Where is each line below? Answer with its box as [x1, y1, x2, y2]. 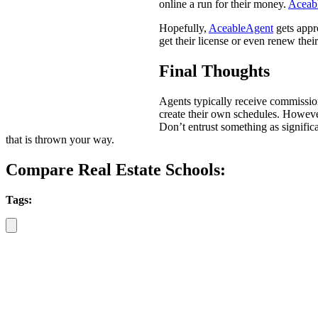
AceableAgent [209, 22, 273, 35]
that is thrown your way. [6, 133, 114, 146]
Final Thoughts [159, 62, 270, 81]
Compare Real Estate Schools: [6, 160, 226, 179]
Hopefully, [159, 22, 209, 35]
